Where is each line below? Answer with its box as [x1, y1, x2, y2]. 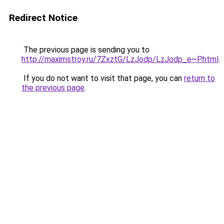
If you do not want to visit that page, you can [21, 73, 184, 83]
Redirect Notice [9, 12, 77, 23]
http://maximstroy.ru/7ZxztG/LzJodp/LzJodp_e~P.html [21, 54, 218, 64]
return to [184, 73, 215, 83]
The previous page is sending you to [21, 45, 149, 54]
